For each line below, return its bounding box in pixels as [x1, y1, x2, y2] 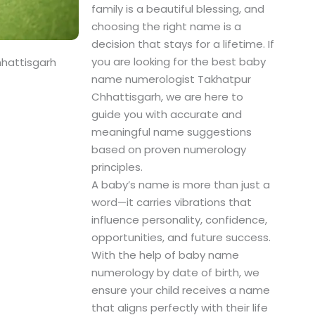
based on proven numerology [91, 142, 246, 157]
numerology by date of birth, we [91, 265, 259, 281]
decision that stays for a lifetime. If [91, 37, 274, 52]
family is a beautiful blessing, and [91, 1, 264, 17]
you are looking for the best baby [91, 54, 266, 70]
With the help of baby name [91, 247, 239, 263]
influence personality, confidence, [91, 212, 267, 228]
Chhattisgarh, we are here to [91, 89, 243, 105]
